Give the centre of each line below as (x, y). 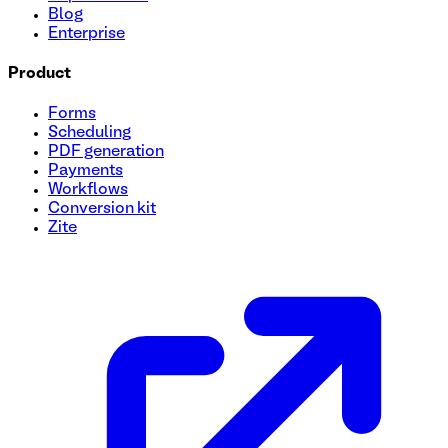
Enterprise (86, 33)
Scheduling (89, 133)
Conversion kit (102, 209)
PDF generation (106, 152)
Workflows (88, 190)
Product (39, 74)
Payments (85, 171)
